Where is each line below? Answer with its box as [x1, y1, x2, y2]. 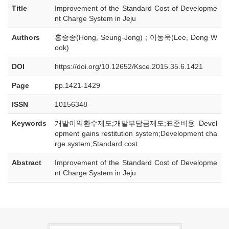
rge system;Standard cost [55, 140, 138, 148]
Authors [12, 33, 40, 41]
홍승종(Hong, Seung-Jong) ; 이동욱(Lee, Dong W [55, 33, 217, 41]
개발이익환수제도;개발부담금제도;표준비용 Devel [55, 119, 217, 127]
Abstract [12, 158, 41, 167]
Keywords [12, 119, 47, 127]
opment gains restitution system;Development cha [55, 129, 217, 138]
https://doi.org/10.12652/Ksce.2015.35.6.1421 [55, 62, 203, 71]
